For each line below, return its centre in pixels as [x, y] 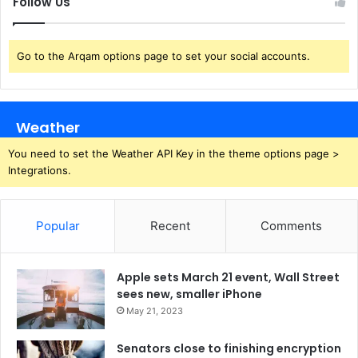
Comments [292, 226]
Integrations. [40, 171]
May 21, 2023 [155, 311]
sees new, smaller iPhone [189, 294]
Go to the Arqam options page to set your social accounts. [163, 56]
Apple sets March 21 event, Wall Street [228, 278]
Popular [58, 226]
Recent [170, 226]
